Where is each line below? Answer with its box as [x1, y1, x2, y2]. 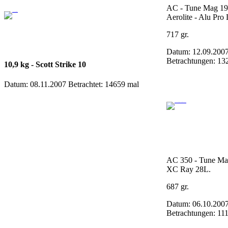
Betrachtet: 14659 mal [68, 80, 139, 89]
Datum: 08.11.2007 [4, 80, 68, 89]
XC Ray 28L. [166, 165, 211, 174]
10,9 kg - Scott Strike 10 [4, 60, 86, 69]
